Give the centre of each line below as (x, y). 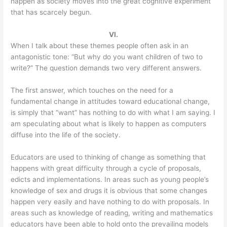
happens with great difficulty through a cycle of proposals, (106, 168)
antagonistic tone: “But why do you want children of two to (107, 56)
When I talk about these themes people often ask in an (100, 45)
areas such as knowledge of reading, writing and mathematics (112, 213)
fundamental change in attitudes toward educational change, (110, 101)
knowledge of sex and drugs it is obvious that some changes (109, 190)
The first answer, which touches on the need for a (92, 90)
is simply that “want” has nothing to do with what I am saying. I (113, 112)
